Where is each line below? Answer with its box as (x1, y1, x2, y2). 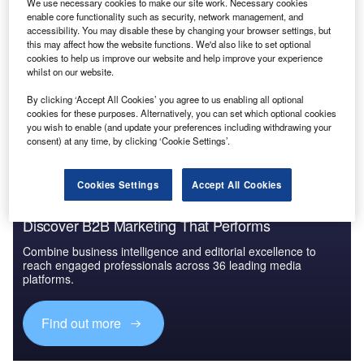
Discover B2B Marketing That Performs (23, 214, 271, 236)
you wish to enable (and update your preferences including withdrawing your (27, 120, 332, 134)
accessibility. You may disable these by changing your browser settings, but (27, 24, 331, 37)
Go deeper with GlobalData (23, 74, 160, 91)
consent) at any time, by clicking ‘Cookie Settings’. (27, 134, 231, 148)
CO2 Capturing (74, 22, 152, 39)
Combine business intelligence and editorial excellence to (23, 243, 316, 260)
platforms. (23, 271, 74, 288)
